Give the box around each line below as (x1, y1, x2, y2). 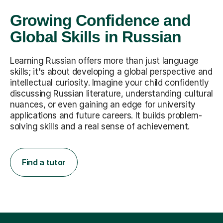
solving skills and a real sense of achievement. (10, 121, 190, 131)
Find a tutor (22, 157, 66, 167)
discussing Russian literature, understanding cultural (10, 88, 213, 99)
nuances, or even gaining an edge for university (10, 99, 196, 110)
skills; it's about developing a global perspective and (10, 66, 213, 77)
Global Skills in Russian (10, 27, 181, 46)
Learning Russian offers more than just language (10, 55, 199, 66)
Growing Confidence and (10, 11, 191, 29)
